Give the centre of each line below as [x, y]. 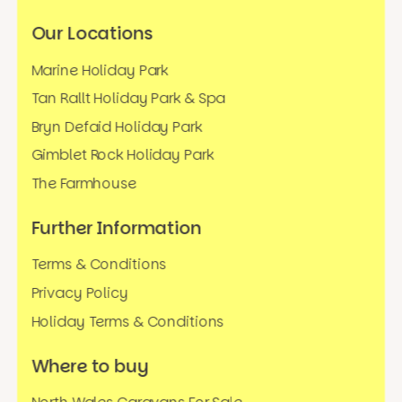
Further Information [116, 228]
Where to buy [89, 366]
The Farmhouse [84, 184]
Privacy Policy [80, 293]
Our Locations [92, 34]
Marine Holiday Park [100, 70]
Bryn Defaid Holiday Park [116, 127]
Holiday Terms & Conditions [127, 321]
